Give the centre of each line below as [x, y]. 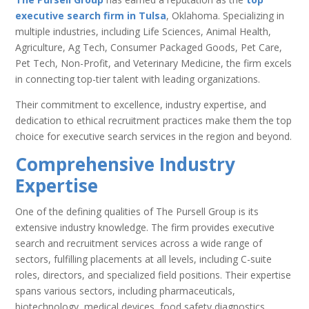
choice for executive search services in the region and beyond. [154, 136]
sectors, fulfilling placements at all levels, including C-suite [144, 259]
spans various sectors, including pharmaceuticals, [126, 290]
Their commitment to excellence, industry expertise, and [141, 104]
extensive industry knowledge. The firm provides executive [145, 227]
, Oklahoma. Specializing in [226, 15]
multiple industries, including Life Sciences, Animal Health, [143, 31]
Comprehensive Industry [126, 164]
